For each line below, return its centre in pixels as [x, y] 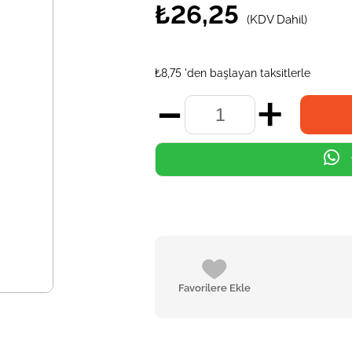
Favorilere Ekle [215, 288]
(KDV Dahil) [277, 20]
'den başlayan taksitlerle [248, 73]
